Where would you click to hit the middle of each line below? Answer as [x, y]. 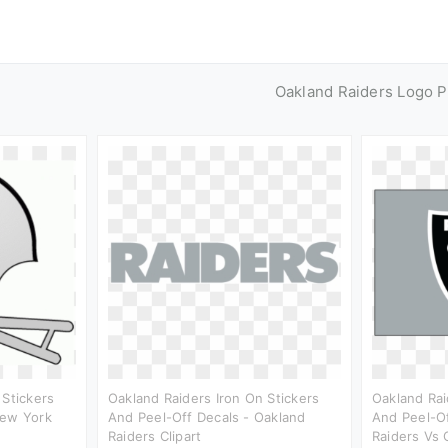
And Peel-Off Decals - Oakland [207, 416]
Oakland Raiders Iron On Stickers [214, 397]
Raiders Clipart [155, 435]
